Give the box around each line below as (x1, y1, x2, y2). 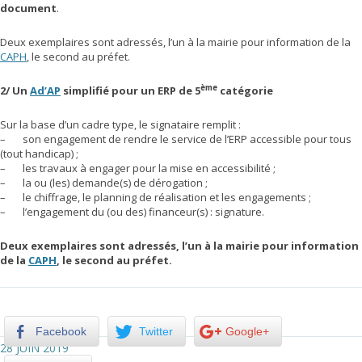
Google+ (225, 325, 269, 338)
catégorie (217, 83, 273, 98)
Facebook (36, 325, 86, 338)
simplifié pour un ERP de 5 (61, 83, 200, 98)
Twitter (139, 325, 173, 338)
